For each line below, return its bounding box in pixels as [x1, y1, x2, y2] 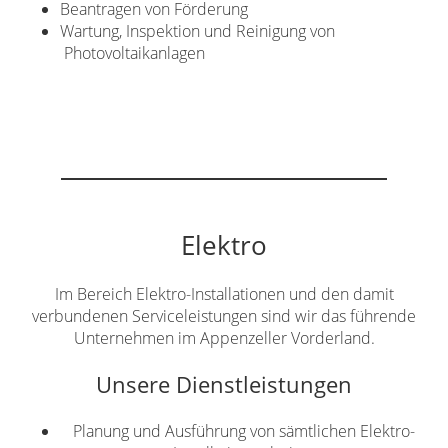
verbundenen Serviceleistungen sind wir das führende [32, 305, 416, 328]
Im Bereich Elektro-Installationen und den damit [54, 283, 394, 306]
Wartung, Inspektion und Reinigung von [60, 20, 355, 43]
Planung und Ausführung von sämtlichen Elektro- [73, 420, 415, 443]
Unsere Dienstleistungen [96, 369, 352, 401]
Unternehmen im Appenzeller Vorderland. [73, 327, 375, 350]
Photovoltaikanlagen [60, 42, 209, 65]
